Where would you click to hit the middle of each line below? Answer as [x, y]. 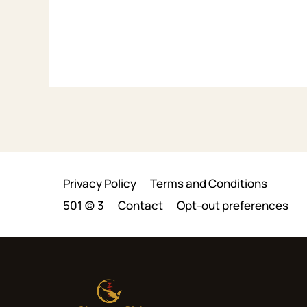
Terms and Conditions [209, 183]
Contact [140, 205]
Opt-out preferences [233, 205]
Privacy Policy [100, 183]
